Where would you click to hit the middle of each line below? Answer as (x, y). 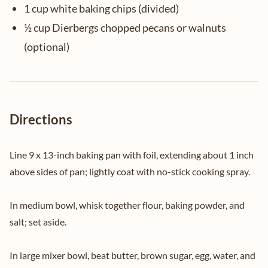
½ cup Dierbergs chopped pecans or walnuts (125, 28)
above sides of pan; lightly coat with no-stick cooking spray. (130, 171)
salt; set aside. (38, 222)
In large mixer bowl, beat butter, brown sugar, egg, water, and (133, 255)
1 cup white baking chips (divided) (101, 8)
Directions (41, 119)
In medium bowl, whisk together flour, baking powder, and (127, 205)
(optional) (47, 47)
